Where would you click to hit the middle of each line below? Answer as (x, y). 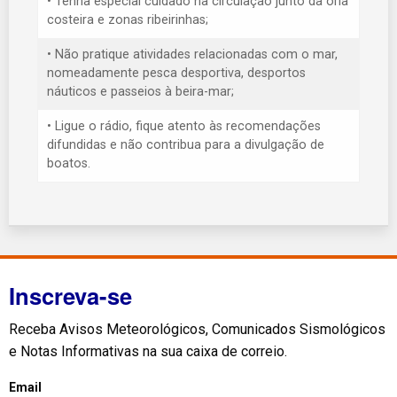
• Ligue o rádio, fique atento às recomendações (184, 127)
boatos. (69, 164)
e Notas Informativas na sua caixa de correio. (148, 352)
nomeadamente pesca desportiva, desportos (176, 74)
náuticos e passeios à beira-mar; (140, 92)
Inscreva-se (70, 296)
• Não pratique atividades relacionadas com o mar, (192, 55)
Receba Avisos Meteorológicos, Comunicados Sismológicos (197, 330)
